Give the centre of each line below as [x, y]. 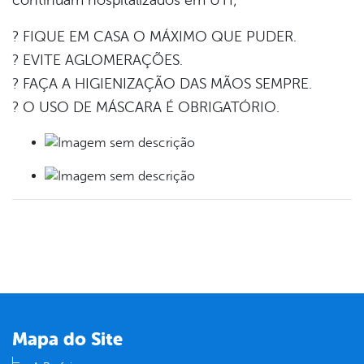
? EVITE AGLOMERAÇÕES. [97, 60]
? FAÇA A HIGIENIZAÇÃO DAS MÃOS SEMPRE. [162, 83]
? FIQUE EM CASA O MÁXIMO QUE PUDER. [154, 36]
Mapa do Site [67, 339]
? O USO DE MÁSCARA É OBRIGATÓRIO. [146, 107]
